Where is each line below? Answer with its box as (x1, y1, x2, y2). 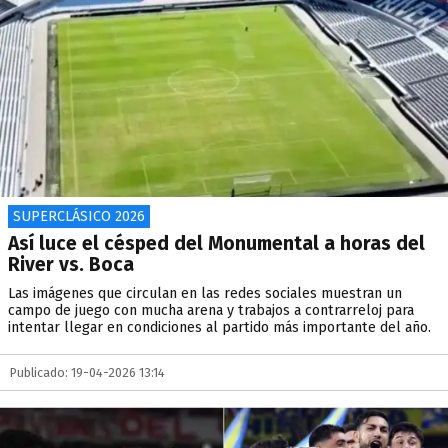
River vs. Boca (8, 253, 134, 276)
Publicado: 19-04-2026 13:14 (10, 365, 165, 380)
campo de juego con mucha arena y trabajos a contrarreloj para (8, 302, 414, 319)
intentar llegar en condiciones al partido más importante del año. (8, 319, 431, 336)
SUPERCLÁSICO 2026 (13, 208, 145, 225)
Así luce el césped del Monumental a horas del (8, 232, 425, 255)
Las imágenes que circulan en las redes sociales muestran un (8, 285, 402, 302)
